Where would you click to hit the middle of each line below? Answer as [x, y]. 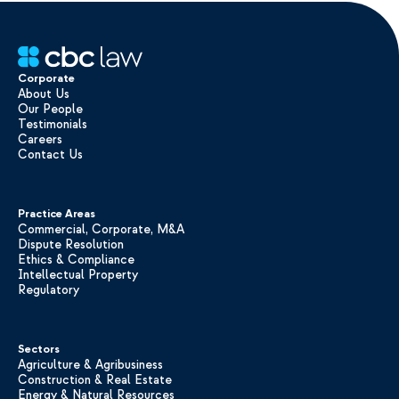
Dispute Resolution [71, 244]
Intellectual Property [78, 275]
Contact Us [50, 155]
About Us [44, 94]
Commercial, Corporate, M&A [101, 229]
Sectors [39, 349]
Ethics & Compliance [76, 260]
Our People [50, 109]
